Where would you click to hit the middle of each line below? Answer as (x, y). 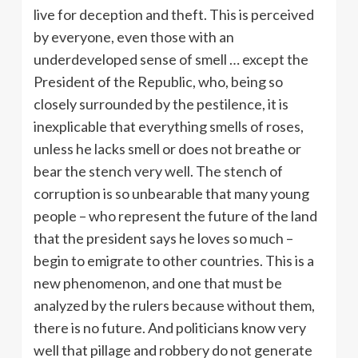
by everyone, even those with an (134, 36)
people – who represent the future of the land (175, 215)
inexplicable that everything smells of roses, (169, 126)
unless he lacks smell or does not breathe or (167, 148)
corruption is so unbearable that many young (171, 193)
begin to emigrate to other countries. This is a (174, 260)
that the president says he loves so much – (163, 238)
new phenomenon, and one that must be (158, 282)
